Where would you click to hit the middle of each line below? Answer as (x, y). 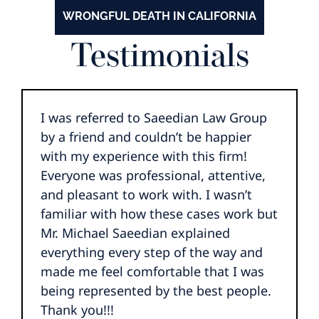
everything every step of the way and (152, 252)
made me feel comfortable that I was (152, 272)
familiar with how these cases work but (159, 214)
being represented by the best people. (156, 291)
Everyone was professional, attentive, (153, 176)
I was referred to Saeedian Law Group (154, 118)
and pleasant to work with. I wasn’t (146, 195)
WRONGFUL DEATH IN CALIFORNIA (159, 16)
